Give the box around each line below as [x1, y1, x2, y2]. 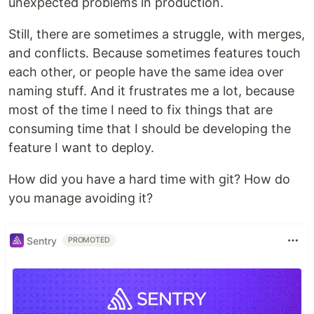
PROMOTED [68, 235, 111, 245]
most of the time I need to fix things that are [8, 102, 273, 117]
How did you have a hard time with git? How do [8, 172, 290, 186]
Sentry [27, 234, 57, 247]
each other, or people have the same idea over [8, 64, 284, 79]
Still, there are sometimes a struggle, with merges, [8, 27, 305, 41]
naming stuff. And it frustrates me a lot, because [8, 83, 294, 98]
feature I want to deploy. [8, 140, 154, 155]
